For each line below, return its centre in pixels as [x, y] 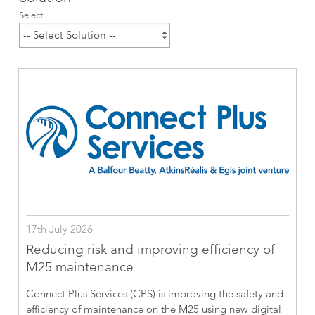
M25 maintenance [80, 267]
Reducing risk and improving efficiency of [151, 250]
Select [31, 15]
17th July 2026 [60, 229]
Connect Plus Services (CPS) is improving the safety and [155, 294]
